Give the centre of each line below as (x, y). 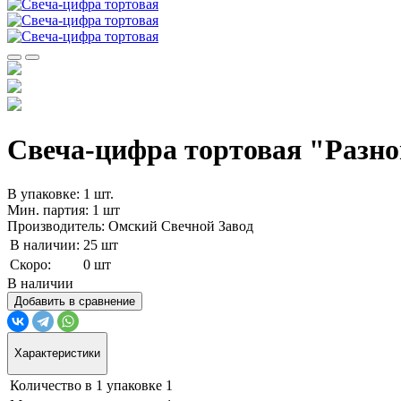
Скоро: (30, 264)
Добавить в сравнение (75, 301)
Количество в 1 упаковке (86, 385)
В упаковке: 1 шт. (60, 193)
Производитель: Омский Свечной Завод (130, 226)
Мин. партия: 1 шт (64, 209)
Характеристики (57, 354)
